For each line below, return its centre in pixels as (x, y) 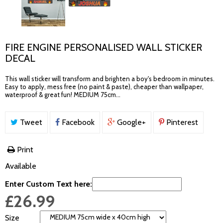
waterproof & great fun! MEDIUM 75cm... (63, 95)
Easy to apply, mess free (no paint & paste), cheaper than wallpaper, (104, 87)
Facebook (77, 122)
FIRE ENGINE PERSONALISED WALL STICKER (104, 47)
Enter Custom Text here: (49, 184)
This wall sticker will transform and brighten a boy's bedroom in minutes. (110, 79)
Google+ (130, 122)
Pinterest (181, 122)
